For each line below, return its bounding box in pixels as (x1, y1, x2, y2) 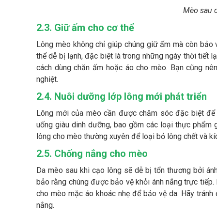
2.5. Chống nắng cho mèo (36, 148, 148, 160)
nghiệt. (36, 75, 58, 84)
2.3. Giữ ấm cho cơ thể (36, 22, 134, 34)
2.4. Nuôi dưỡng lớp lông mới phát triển (36, 91, 207, 103)
